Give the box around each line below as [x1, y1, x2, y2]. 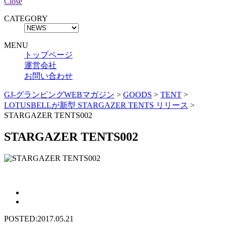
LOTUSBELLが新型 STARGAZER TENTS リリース [4, 101, 188, 109]
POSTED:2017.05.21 [4, 214, 74, 223]
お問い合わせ [24, 72, 73, 80]
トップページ [24, 50, 73, 59]
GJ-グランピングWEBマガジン [4, 90, 115, 99]
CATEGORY [4, 14, 48, 23]
